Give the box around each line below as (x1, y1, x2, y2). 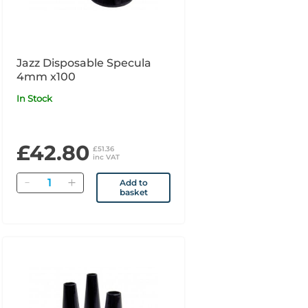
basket (119, 186, 148, 197)
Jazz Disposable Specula (16, 56, 151, 69)
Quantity (36, 173, 80, 186)
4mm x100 (16, 69, 76, 83)
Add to (119, 177, 148, 188)
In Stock (19, 92, 52, 104)
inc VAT (92, 152, 120, 162)
